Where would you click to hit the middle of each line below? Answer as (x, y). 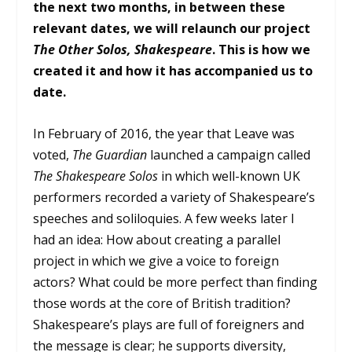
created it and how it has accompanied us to (173, 71)
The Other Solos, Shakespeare (123, 50)
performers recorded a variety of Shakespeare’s (174, 197)
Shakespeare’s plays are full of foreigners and (169, 324)
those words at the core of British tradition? (162, 303)
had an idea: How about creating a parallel (157, 239)
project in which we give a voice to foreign (156, 260)
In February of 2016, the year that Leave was (164, 133)
